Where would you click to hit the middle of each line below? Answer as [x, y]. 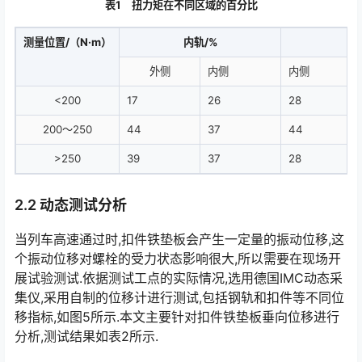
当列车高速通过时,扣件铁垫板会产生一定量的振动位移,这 [179, 239]
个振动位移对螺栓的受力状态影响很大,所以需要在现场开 [178, 258]
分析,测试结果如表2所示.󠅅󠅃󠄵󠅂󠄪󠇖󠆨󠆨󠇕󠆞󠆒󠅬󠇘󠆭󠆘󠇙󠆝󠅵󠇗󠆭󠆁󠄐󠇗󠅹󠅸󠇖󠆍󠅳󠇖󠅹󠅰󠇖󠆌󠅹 [86, 336]
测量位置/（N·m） [67, 42]
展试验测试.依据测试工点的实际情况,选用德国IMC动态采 [179, 278]
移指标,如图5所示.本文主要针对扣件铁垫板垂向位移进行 [177, 316]
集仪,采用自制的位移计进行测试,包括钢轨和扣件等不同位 [179, 297]
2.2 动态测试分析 [71, 204]
